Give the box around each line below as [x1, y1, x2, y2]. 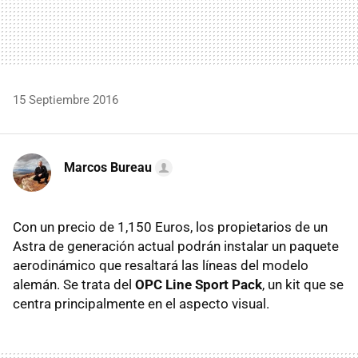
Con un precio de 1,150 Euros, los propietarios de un [13, 218, 328, 235]
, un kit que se [262, 276, 344, 292]
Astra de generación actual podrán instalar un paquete [13, 237, 339, 254]
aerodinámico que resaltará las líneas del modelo [13, 257, 308, 273]
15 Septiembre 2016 [13, 92, 118, 107]
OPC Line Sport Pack [135, 276, 262, 292]
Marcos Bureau [64, 159, 152, 175]
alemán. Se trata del [13, 276, 135, 292]
